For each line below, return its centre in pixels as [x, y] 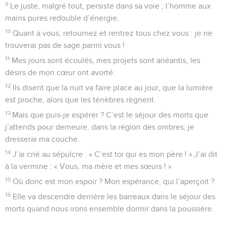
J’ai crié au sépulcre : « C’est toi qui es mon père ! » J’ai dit [115, 154]
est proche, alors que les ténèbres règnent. [80, 100]
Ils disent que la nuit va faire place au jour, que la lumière [113, 88]
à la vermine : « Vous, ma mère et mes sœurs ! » [88, 166]
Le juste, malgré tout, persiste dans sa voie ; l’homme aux [111, 6]
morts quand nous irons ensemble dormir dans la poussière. [109, 209]
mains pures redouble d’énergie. [62, 18]
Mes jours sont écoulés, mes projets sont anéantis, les [106, 60]
